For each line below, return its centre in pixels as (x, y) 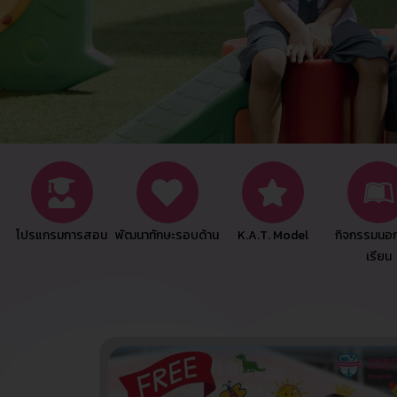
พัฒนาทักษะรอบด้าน (167, 235)
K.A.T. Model (272, 235)
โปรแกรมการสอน (62, 235)
